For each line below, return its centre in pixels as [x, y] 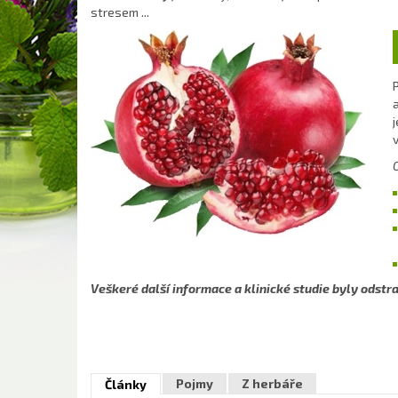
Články [126, 384]
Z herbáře [272, 383]
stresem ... [123, 12]
